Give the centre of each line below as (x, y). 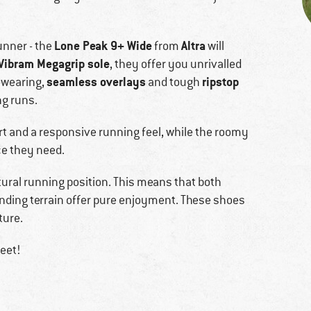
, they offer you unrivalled (176, 64)
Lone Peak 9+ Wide (103, 46)
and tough (174, 82)
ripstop (220, 82)
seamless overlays (96, 82)
